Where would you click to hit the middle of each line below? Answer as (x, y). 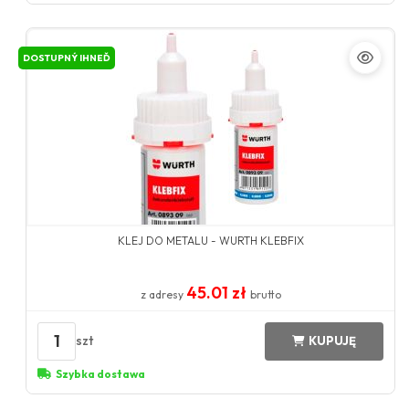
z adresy (163, 294)
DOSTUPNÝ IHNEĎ (67, 58)
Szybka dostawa (101, 373)
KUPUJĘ (332, 341)
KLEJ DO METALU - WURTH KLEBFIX (210, 240)
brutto (265, 294)
